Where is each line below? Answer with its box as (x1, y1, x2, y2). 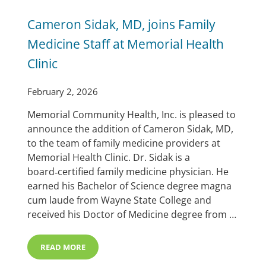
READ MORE (40, 242, 86, 253)
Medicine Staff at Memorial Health (27, 35, 224, 53)
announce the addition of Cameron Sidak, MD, (27, 122, 234, 136)
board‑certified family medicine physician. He (27, 165, 229, 179)
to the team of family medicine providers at (27, 137, 221, 150)
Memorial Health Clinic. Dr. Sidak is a (27, 151, 191, 164)
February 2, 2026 (27, 85, 99, 97)
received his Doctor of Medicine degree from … (27, 208, 237, 221)
